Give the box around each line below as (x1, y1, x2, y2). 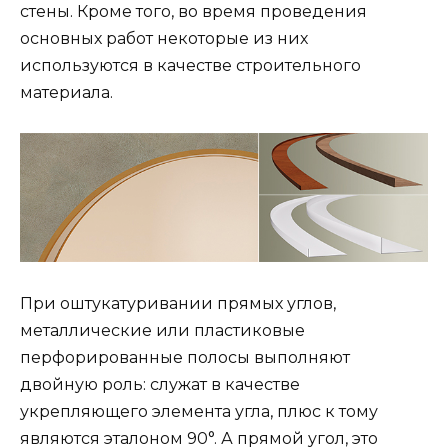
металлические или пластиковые (20, 320, 305, 340)
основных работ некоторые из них (20, 29, 308, 49)
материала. (20, 83, 113, 103)
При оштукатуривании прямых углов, (20, 293, 336, 313)
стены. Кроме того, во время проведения (20, 2, 367, 22)
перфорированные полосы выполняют (20, 347, 350, 367)
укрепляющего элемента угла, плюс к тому (20, 401, 378, 421)
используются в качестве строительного (20, 56, 361, 76)
